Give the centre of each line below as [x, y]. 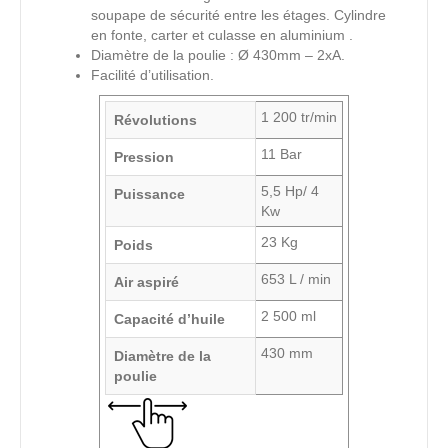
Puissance [149, 194]
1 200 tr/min [299, 117]
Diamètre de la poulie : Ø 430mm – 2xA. [218, 55]
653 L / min [296, 279]
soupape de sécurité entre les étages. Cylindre [238, 15]
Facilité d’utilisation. [152, 75]
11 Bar [281, 154]
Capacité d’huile [169, 319]
